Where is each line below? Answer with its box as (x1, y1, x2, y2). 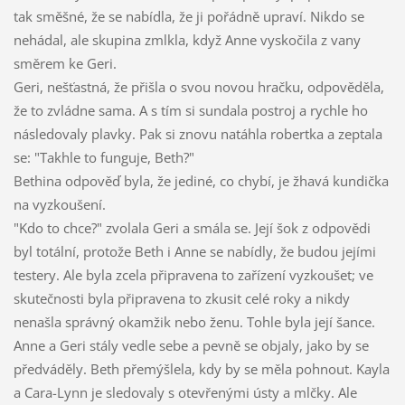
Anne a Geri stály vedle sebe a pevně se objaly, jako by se (13, 336, 369, 355)
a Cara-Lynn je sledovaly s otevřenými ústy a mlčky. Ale (13, 383, 357, 402)
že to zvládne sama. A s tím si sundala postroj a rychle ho (13, 101, 368, 120)
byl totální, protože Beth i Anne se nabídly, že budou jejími (13, 242, 376, 261)
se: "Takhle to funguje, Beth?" (13, 148, 194, 167)
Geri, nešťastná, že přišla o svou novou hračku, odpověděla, (13, 78, 384, 97)
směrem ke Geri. (13, 54, 117, 73)
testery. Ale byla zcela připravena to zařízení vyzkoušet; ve (13, 266, 373, 285)
